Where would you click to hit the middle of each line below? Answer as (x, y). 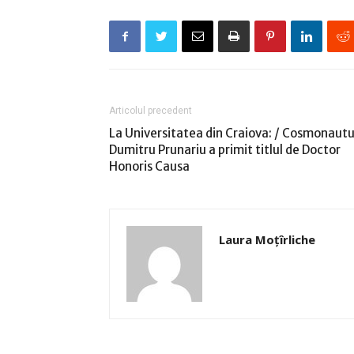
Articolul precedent (151, 111)
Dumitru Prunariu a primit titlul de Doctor (225, 150)
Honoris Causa (149, 166)
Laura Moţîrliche (267, 239)
